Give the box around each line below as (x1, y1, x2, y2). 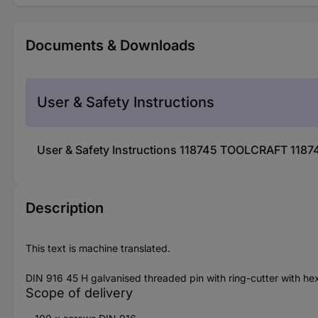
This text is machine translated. (26, 241, 170, 254)
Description (26, 199, 104, 216)
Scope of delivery (26, 285, 133, 300)
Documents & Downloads (26, 36, 195, 54)
